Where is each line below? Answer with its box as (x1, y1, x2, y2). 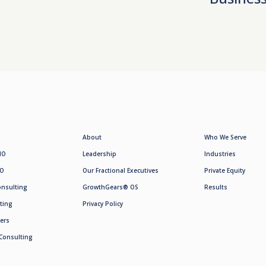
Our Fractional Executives (83, 166, 159, 175)
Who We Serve (204, 132, 246, 141)
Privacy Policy (83, 199, 123, 208)
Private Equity (204, 166, 245, 175)
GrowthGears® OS (83, 182, 138, 191)
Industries (204, 149, 236, 158)
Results (204, 182, 227, 191)
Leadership (83, 149, 116, 158)
